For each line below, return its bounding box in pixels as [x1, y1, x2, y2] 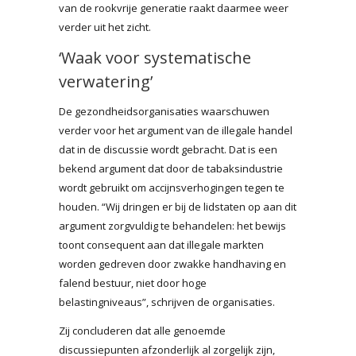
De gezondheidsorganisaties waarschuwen [59, 103, 269, 118]
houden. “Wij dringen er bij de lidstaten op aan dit [59, 199, 296, 214]
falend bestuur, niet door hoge [59, 275, 207, 290]
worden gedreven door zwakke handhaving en [59, 256, 286, 271]
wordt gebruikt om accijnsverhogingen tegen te [59, 180, 284, 195]
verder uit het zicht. [59, 19, 151, 34]
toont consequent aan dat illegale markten [59, 237, 264, 252]
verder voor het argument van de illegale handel [59, 122, 292, 137]
